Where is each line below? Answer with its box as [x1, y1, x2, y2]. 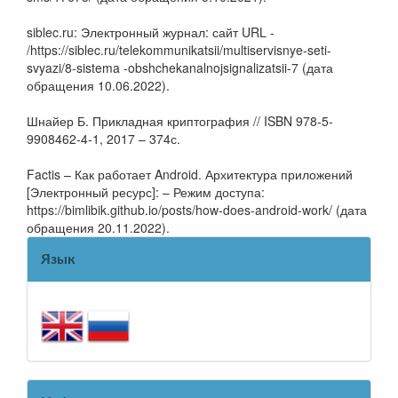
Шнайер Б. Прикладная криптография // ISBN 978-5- [27, 112, 333, 130]
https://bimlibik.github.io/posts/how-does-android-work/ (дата [27, 201, 367, 219]
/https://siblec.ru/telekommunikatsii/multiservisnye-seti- [27, 41, 331, 59]
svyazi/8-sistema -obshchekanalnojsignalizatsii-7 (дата [27, 59, 333, 76]
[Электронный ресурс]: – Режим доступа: [27, 183, 265, 201]
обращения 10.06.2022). [27, 76, 170, 94]
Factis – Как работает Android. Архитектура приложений [27, 165, 353, 183]
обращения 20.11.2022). [27, 219, 170, 236]
